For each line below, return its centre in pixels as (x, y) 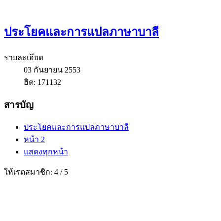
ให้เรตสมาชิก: (29, 172)
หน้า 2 (34, 140)
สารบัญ (19, 105)
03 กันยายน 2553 (52, 70)
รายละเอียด (24, 57)
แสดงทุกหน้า (46, 152)
